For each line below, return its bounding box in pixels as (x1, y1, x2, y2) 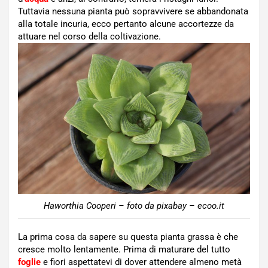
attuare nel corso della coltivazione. (18, 31, 161, 42)
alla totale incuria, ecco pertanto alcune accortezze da (18, 19, 234, 30)
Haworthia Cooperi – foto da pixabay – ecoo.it (44, 200, 224, 211)
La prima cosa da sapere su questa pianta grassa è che (18, 231, 238, 242)
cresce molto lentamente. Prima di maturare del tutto (18, 243, 230, 255)
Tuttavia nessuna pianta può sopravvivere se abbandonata (18, 6, 248, 17)
